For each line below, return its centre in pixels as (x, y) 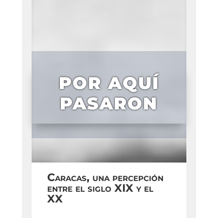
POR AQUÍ (109, 83)
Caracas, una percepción (105, 178)
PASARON (109, 104)
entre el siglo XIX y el (100, 188)
